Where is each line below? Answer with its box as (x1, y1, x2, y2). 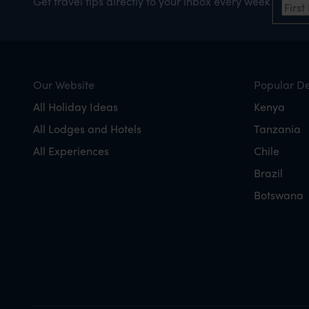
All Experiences (33, 142, 109, 159)
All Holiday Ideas (33, 98, 118, 114)
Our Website (33, 76, 94, 92)
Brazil (254, 164, 283, 181)
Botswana (254, 186, 303, 203)
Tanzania (254, 120, 301, 137)
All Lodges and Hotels (33, 120, 141, 137)
